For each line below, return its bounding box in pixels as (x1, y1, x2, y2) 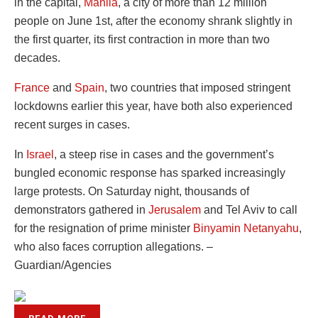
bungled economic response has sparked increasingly (14, 167, 285, 180)
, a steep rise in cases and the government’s (54, 148, 274, 161)
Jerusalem (148, 204, 201, 216)
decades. (14, 52, 60, 65)
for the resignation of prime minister (14, 222, 193, 235)
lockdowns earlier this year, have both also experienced (14, 100, 292, 113)
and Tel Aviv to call (201, 204, 297, 216)
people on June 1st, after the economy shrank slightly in (14, 15, 292, 28)
